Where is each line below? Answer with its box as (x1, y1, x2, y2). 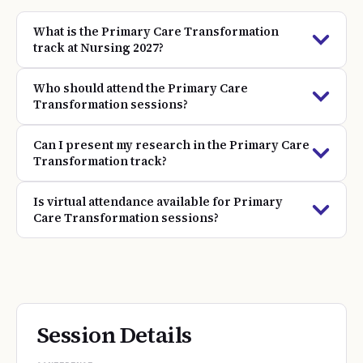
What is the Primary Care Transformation (33, 23, 279, 40)
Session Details (36, 319, 192, 350)
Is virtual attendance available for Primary (33, 194, 283, 210)
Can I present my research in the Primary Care (33, 137, 310, 153)
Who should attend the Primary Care (33, 80, 248, 96)
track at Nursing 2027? (33, 40, 164, 56)
